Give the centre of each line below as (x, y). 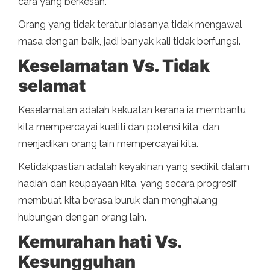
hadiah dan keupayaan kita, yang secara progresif (127, 184)
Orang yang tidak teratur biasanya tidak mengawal (130, 25)
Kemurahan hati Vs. (100, 242)
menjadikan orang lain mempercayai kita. (108, 144)
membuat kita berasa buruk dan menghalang (118, 201)
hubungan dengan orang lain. (82, 218)
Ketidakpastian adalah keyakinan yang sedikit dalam (134, 167)
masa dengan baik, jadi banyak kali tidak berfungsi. (129, 42)
